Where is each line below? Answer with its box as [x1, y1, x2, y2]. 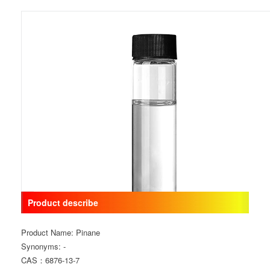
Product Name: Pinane [20, 227, 100, 238]
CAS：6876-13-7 [20, 254, 80, 266]
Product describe [28, 196, 99, 209]
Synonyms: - [20, 240, 66, 252]
